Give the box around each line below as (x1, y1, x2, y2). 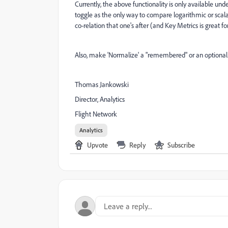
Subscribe (167, 140, 195, 149)
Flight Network (75, 109, 117, 119)
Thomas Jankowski (75, 80, 129, 89)
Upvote (87, 140, 108, 149)
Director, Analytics (75, 95, 125, 104)
